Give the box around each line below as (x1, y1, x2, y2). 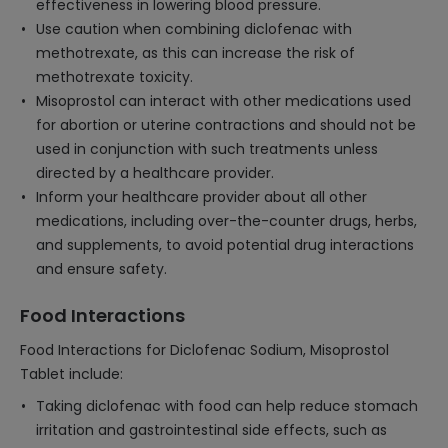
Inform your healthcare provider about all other (36, 187, 367, 207)
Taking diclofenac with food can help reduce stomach (36, 396, 418, 416)
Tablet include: (20, 364, 123, 384)
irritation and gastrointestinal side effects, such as (36, 420, 387, 440)
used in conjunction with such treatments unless (36, 139, 378, 159)
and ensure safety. (36, 259, 167, 279)
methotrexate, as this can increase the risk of (36, 43, 355, 63)
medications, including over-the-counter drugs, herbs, (36, 211, 417, 231)
